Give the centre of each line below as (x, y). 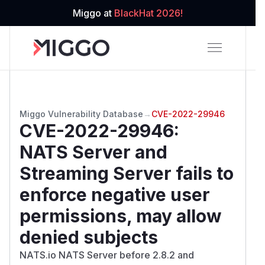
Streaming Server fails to (127, 173)
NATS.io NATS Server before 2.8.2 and (107, 255)
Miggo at (93, 13)
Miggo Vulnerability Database (81, 114)
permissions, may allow (121, 216)
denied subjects (89, 237)
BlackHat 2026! (148, 13)
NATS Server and (93, 152)
